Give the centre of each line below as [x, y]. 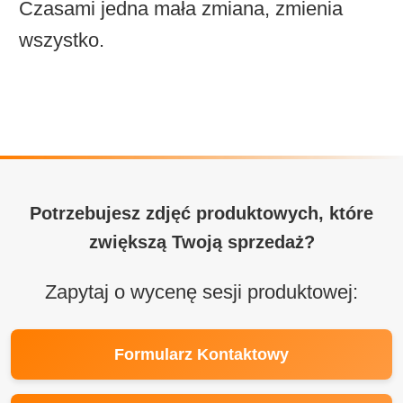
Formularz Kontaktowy [201, 354]
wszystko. [61, 40]
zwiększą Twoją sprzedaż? [201, 242]
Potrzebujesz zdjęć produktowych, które [201, 213]
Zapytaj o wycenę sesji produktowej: [201, 291]
